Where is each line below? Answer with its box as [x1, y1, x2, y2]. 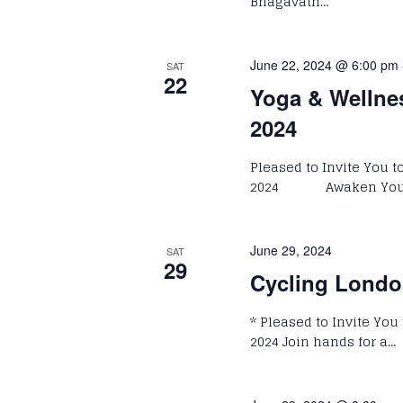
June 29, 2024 [250, 240, 333, 259]
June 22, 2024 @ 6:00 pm [250, 55, 399, 74]
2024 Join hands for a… [250, 329, 397, 353]
